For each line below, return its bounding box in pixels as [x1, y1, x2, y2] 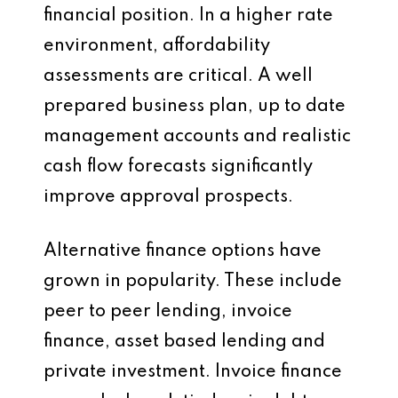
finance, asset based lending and [44, 333, 325, 351]
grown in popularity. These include [44, 273, 342, 291]
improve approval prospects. [44, 188, 293, 206]
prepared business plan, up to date [44, 98, 346, 115]
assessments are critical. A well [44, 68, 313, 85]
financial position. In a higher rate [44, 7, 333, 25]
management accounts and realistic [44, 128, 351, 146]
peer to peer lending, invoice [44, 303, 292, 321]
